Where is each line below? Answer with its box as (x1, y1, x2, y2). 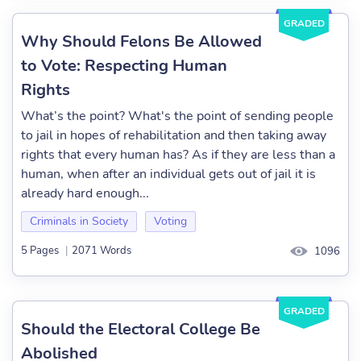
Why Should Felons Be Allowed (21, 31, 262, 52)
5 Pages (21, 243, 59, 259)
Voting (154, 214, 187, 229)
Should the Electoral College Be (21, 318, 260, 340)
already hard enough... (21, 185, 149, 202)
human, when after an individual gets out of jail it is (21, 165, 316, 183)
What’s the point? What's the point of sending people (21, 107, 334, 125)
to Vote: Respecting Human (21, 55, 227, 77)
